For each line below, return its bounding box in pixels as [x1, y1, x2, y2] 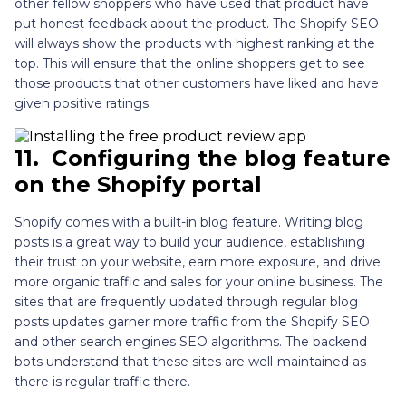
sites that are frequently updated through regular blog [14, 293, 358, 310]
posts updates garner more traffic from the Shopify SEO [14, 313, 370, 330]
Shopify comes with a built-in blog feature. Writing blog [14, 213, 363, 230]
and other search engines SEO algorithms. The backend [14, 333, 367, 350]
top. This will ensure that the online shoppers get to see [14, 54, 365, 72]
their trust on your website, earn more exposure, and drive [14, 253, 381, 270]
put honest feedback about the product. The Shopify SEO [14, 14, 379, 32]
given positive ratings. [14, 94, 151, 111]
